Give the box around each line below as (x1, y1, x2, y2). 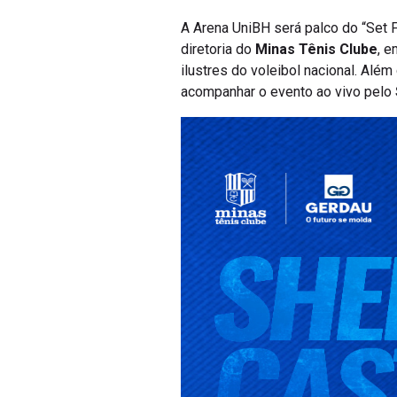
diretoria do (181, 41, 255, 58)
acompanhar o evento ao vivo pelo (181, 83, 395, 101)
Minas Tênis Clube (255, 41, 378, 58)
